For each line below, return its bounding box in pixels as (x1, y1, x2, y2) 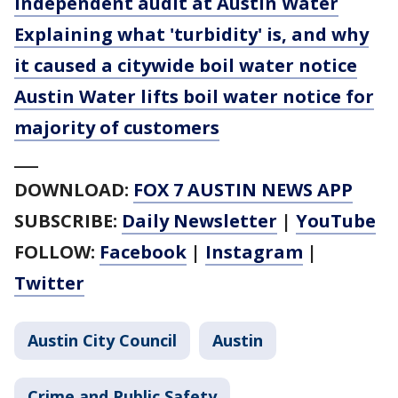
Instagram (205, 240, 303, 264)
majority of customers (14, 115, 219, 139)
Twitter (14, 271, 84, 295)
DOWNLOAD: (14, 178, 133, 202)
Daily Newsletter (122, 209, 277, 233)
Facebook (99, 240, 187, 264)
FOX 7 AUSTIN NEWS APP (133, 178, 353, 202)
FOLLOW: (14, 240, 99, 264)
